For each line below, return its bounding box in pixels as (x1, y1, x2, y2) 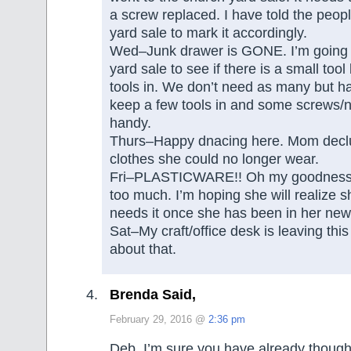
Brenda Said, (110, 286, 196, 302)
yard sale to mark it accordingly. (110, 25, 307, 42)
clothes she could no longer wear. (110, 151, 319, 168)
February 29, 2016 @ (110, 313, 208, 325)
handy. (110, 115, 151, 132)
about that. (110, 241, 176, 258)
